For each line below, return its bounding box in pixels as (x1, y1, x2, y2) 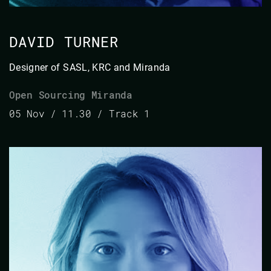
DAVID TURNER (9, 31, 119, 51)
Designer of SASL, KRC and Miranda (9, 61, 171, 73)
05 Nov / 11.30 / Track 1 (9, 106, 150, 120)
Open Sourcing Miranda (9, 88, 132, 101)
